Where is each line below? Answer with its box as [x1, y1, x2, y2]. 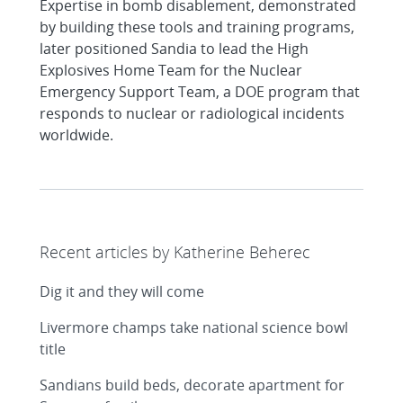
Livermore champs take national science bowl [40, 318, 348, 337]
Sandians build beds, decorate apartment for [40, 375, 345, 395]
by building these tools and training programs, [40, 17, 354, 37]
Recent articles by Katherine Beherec [40, 241, 310, 263]
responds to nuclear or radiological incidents [40, 103, 345, 123]
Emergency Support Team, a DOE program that [40, 82, 360, 102]
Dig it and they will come [40, 282, 204, 301]
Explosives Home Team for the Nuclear [40, 60, 302, 80]
